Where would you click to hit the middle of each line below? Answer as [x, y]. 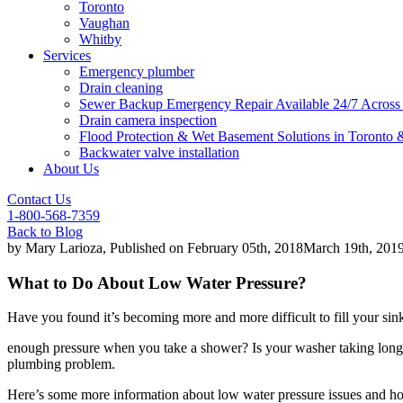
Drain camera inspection [148, 120]
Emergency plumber [137, 72]
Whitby [100, 39]
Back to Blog [45, 232]
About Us [71, 169]
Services [67, 55]
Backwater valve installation [159, 152]
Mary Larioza [64, 248]
